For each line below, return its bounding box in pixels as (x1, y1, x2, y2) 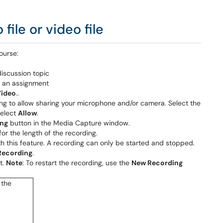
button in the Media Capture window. (8, 118, 130, 127)
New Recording (131, 158, 183, 167)
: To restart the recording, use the (22, 158, 131, 167)
